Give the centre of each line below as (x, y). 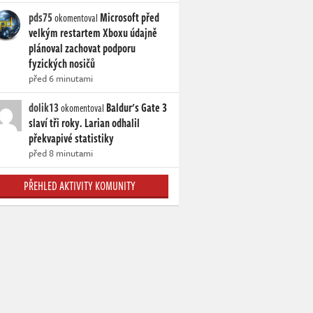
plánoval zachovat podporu (82, 48)
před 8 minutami (61, 153)
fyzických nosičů (62, 64)
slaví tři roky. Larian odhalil (84, 123)
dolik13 (44, 108)
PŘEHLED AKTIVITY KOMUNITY (79, 186)
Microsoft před (130, 17)
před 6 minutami (61, 78)
